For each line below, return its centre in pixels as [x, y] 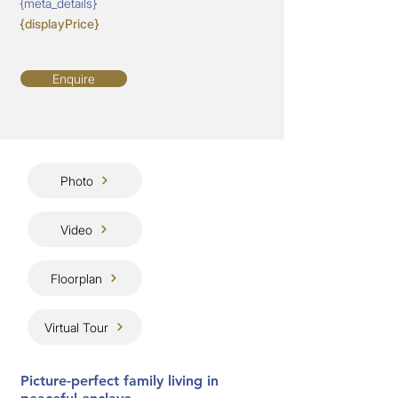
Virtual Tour [76, 327]
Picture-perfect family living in [119, 381]
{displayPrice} [60, 24]
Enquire [74, 79]
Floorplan [76, 278]
